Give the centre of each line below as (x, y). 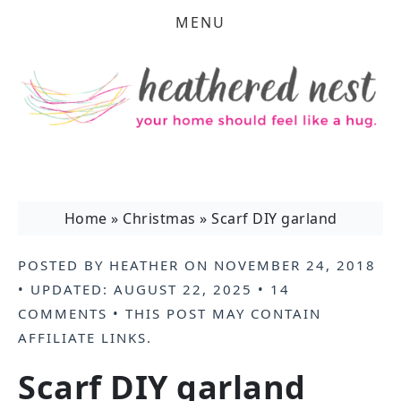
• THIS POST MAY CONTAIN (214, 313)
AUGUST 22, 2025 (183, 289)
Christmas (159, 218)
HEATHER (144, 265)
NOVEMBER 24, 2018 (295, 265)
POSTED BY (64, 265)
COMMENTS (63, 313)
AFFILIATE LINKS (82, 337)
